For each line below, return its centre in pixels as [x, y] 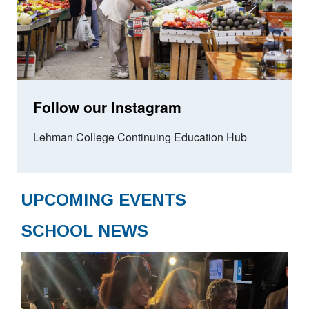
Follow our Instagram [107, 107]
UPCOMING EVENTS [104, 199]
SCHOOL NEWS [85, 230]
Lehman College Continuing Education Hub [140, 137]
